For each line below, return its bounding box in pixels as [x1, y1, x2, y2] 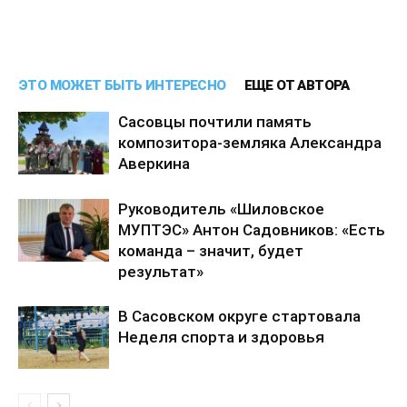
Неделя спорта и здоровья [118, 328, 324, 346]
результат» [118, 263, 203, 281]
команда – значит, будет [118, 242, 303, 260]
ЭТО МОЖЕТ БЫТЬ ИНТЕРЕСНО [18, 77, 226, 94]
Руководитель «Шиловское [118, 200, 324, 218]
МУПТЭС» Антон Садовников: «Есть [118, 221, 385, 239]
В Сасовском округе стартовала [118, 307, 361, 325]
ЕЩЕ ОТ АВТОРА [243, 77, 350, 94]
